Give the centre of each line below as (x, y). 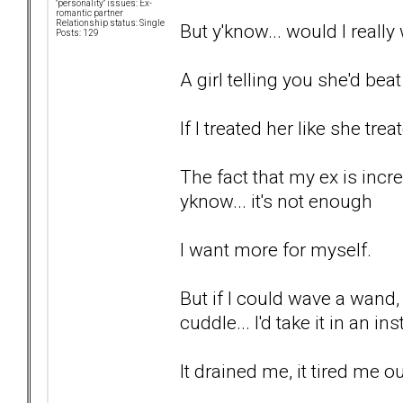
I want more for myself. (276, 249)
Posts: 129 (77, 33)
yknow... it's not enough (276, 201)
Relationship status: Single (110, 23)
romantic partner (90, 13)
